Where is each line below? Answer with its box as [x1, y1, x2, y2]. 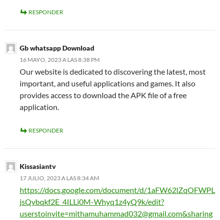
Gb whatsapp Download [20, 44, 94, 53]
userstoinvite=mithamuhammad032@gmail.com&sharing [20, 209, 213, 219]
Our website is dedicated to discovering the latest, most [20, 67, 206, 77]
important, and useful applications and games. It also [20, 79, 195, 88]
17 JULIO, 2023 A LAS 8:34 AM [20, 174, 99, 182]
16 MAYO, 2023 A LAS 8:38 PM [20, 56, 100, 64]
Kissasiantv [20, 162, 56, 171]
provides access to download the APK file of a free [20, 90, 187, 100]
